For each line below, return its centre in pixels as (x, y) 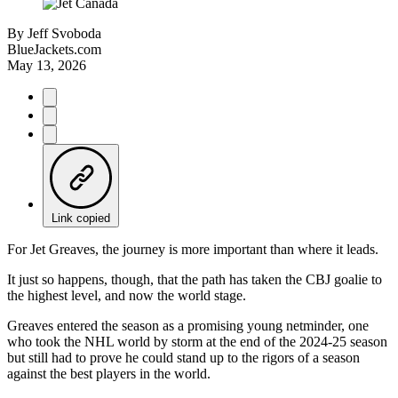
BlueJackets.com (54, 49)
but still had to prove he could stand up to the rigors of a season (183, 357)
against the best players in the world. (111, 373)
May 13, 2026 (47, 65)
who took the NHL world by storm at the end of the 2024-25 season (197, 341)
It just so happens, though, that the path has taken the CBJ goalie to (195, 279)
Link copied (81, 218)
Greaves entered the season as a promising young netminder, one (188, 325)
